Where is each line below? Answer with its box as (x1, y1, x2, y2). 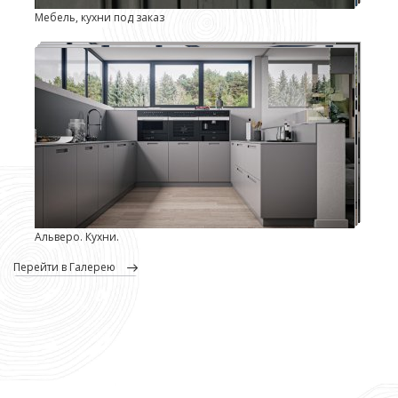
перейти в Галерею (20, 259, 118, 275)
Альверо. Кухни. (35, 228, 119, 244)
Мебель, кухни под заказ (35, 9, 164, 25)
